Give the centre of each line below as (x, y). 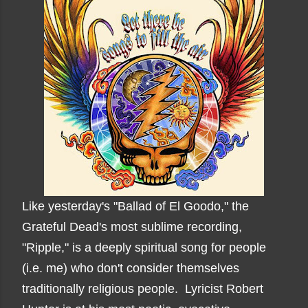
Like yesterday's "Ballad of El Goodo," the (135, 206)
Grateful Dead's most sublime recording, (132, 227)
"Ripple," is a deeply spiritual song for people (144, 247)
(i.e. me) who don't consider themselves (131, 268)
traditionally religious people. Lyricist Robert (143, 289)
